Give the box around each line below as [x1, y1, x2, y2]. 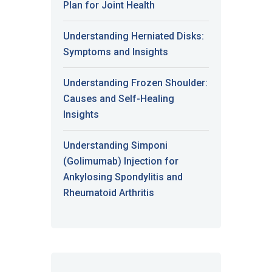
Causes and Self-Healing [63, 93, 174, 105]
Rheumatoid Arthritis [63, 187, 154, 199]
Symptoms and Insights [63, 46, 168, 58]
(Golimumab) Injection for [63, 155, 178, 168]
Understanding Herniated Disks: [63, 30, 204, 42]
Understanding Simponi [63, 140, 168, 152]
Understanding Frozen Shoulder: [63, 77, 208, 89]
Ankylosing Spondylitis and [63, 171, 183, 183]
